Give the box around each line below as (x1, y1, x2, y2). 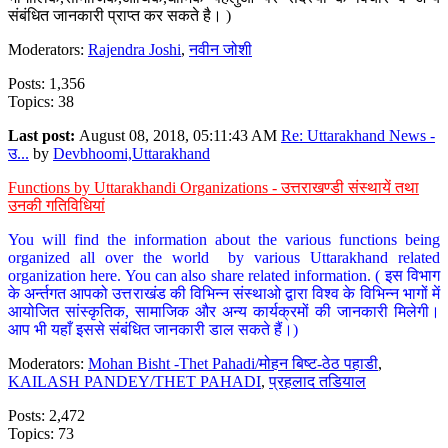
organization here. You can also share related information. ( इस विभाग (8, 266, 440, 284)
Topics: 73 (8, 424, 74, 442)
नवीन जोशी (189, 40, 252, 58)
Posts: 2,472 (8, 406, 85, 424)
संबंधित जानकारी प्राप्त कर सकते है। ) (8, 6, 231, 24)
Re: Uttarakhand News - (281, 126, 435, 144)
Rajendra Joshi (88, 40, 181, 58)
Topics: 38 (8, 92, 74, 110)
